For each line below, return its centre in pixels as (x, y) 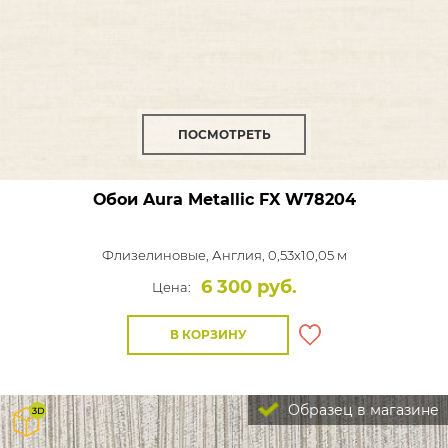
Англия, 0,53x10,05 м (279, 255)
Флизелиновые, (156, 255)
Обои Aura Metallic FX (186, 199)
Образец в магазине (361, 410)
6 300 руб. (248, 287)
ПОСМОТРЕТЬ (224, 134)
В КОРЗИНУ (208, 334)
